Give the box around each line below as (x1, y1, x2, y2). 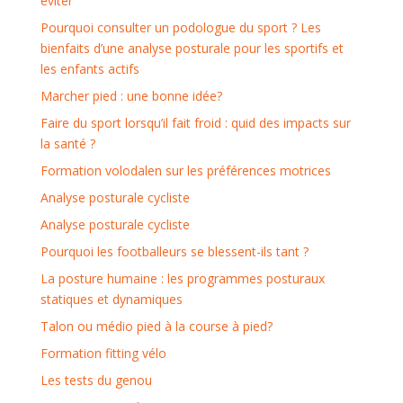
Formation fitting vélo (40, 345, 166, 363)
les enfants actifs (40, 60, 139, 78)
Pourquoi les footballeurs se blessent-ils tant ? (40, 243, 309, 261)
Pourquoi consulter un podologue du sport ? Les (40, 19, 321, 37)
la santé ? (40, 135, 95, 153)
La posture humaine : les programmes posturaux (40, 270, 325, 288)
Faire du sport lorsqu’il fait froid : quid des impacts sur (40, 114, 351, 132)
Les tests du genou (40, 372, 152, 390)
